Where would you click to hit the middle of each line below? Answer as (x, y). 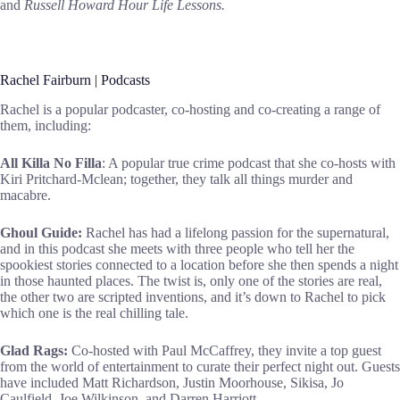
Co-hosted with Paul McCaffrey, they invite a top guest (225, 351)
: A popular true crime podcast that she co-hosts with (249, 163)
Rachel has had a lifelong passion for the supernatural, (236, 233)
